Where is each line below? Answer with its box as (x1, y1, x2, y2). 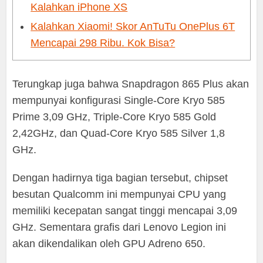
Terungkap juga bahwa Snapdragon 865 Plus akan (12, 77, 249, 90)
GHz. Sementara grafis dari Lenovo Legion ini (12, 221, 227, 233)
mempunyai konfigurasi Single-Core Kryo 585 (12, 94, 225, 106)
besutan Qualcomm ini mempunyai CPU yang (12, 188, 227, 200)
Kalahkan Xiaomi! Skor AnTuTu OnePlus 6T (31, 20, 235, 32)
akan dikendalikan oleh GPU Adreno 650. (12, 237, 206, 249)
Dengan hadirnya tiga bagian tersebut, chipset (12, 171, 228, 184)
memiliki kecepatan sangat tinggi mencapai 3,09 (12, 204, 238, 217)
